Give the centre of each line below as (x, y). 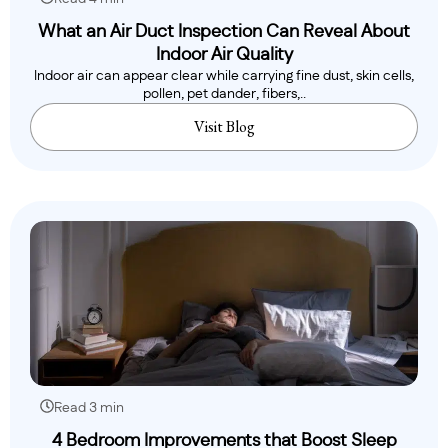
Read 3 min (89, 407)
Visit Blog (224, 126)
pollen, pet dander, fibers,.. (224, 93)
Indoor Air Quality (224, 54)
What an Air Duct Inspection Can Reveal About (224, 31)
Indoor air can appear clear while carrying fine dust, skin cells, (224, 75)
